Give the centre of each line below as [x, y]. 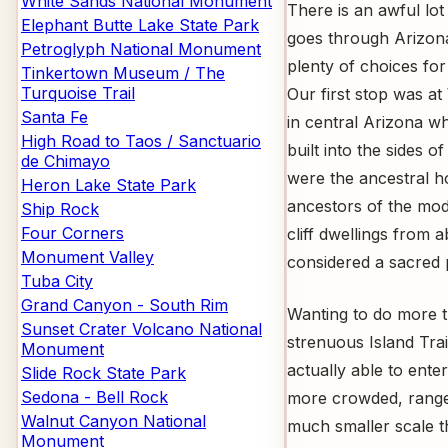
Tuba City [57, 281]
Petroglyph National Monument [141, 49]
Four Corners [72, 233]
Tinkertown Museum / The [123, 73]
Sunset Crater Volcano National [141, 329]
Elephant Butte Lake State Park [140, 25]
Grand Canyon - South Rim [124, 305]
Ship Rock [60, 209]
